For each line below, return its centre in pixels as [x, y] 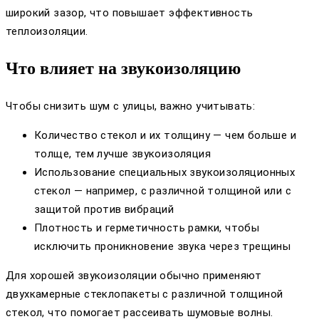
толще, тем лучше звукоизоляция [122, 154]
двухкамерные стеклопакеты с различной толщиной [145, 294]
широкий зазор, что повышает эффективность [130, 13]
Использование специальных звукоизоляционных [165, 173]
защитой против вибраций [104, 210]
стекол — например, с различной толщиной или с [163, 191]
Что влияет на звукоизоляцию [123, 69]
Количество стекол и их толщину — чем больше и [165, 136]
